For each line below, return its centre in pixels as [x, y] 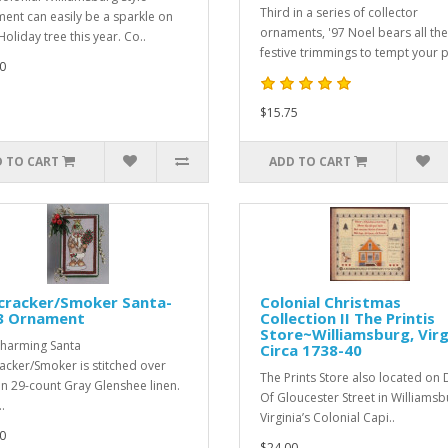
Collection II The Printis [347, 318]
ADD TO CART [310, 161]
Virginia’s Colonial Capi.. [327, 417]
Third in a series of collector [339, 12]
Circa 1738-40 [311, 350]
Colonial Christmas [330, 302]
